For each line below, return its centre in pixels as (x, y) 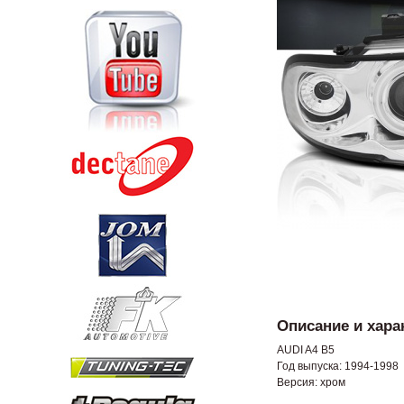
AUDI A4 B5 (306, 350)
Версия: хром (311, 383)
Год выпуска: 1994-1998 (338, 367)
